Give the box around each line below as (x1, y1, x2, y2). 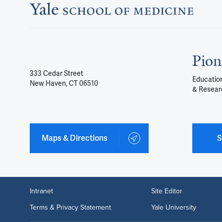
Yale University (151, 202, 196, 212)
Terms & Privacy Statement (30, 202, 111, 212)
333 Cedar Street (30, 69, 83, 78)
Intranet (30, 186, 53, 196)
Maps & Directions (41, 133, 108, 143)
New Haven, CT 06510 (30, 79, 98, 88)
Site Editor (151, 186, 182, 196)
